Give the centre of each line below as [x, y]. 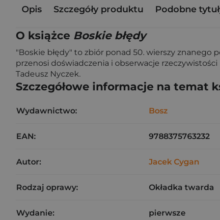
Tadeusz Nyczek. [48, 74]
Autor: [29, 162]
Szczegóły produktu [98, 9]
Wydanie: [35, 213]
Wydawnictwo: [47, 111]
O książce [44, 36]
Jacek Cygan [174, 162]
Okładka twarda [181, 187]
